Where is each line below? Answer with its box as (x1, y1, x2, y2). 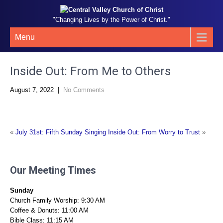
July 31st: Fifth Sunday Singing (15, 128, 106, 136)
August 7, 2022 (10, 86, 54, 94)
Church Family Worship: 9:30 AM (10, 197, 105, 204)
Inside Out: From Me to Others (10, 64, 171, 78)
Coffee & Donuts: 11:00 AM (10, 207, 89, 214)
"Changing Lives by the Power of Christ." (53, 16, 170, 23)
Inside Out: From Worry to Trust (108, 128, 200, 136)
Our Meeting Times (10, 164, 96, 176)
